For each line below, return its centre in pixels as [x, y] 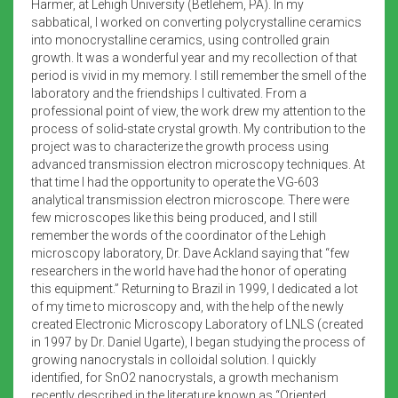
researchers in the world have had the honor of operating [189, 271]
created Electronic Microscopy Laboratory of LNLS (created [197, 324]
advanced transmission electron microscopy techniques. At [198, 164]
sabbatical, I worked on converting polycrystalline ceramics [196, 22]
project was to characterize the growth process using [180, 146]
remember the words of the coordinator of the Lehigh [179, 235]
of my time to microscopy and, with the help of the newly [187, 306]
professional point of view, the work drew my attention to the [198, 111]
